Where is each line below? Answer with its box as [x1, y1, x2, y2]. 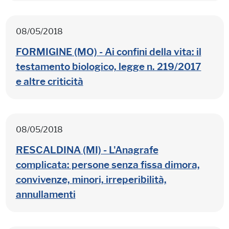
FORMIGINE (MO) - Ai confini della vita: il [15, 45, 201, 58]
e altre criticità [15, 75, 83, 87]
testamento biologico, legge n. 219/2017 [15, 60, 201, 73]
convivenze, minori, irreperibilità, [15, 173, 167, 186]
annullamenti [15, 188, 76, 200]
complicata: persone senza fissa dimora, [15, 158, 200, 171]
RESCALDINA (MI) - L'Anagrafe [15, 144, 158, 156]
